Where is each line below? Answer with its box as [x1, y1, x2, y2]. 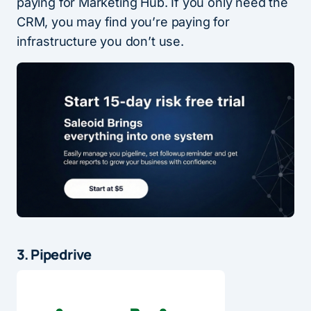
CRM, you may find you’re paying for [17, 15, 230, 30]
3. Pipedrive [17, 245, 92, 264]
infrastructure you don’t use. [17, 34, 184, 49]
